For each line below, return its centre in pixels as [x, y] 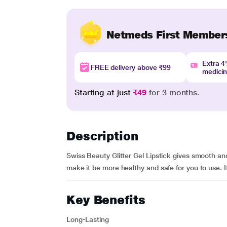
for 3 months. [173, 92]
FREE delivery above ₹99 [131, 67]
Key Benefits [106, 200]
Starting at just [104, 92]
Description [102, 136]
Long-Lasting [87, 219]
